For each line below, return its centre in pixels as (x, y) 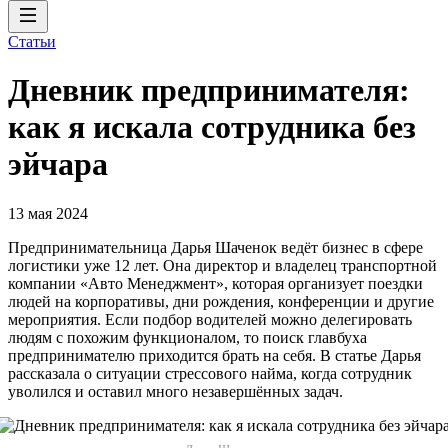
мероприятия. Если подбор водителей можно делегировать (210, 319)
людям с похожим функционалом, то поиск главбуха (187, 337)
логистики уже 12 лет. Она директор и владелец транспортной (222, 265)
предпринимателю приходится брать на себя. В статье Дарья (214, 355)
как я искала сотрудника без (212, 127)
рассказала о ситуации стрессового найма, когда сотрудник (210, 373)
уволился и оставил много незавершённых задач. (175, 391)
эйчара (58, 164)
